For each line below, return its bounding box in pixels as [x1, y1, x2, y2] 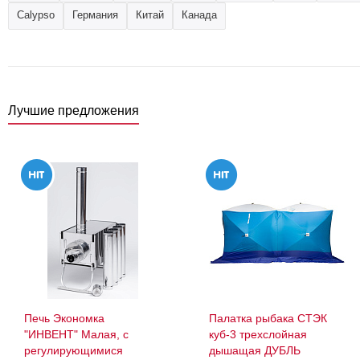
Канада [182, 9, 217, 22]
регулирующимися [24, 344, 123, 358]
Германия [72, 9, 118, 22]
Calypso [17, 9, 55, 22]
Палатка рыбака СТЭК [209, 312, 327, 325]
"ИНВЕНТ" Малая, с [24, 328, 129, 342]
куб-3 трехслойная [209, 328, 307, 342]
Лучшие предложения [8, 104, 139, 118]
